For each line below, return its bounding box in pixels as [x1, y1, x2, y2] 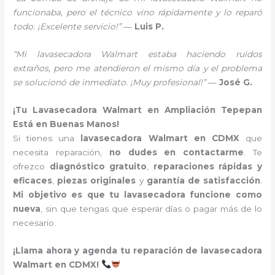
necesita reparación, [13, 147, 109, 157]
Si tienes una [13, 133, 81, 143]
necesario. [13, 217, 56, 228]
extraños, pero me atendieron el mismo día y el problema [13, 63, 262, 73]
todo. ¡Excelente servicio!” [13, 21, 122, 31]
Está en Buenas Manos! [13, 118, 120, 129]
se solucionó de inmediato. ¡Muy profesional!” [13, 77, 206, 87]
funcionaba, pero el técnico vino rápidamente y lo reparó [13, 7, 262, 17]
